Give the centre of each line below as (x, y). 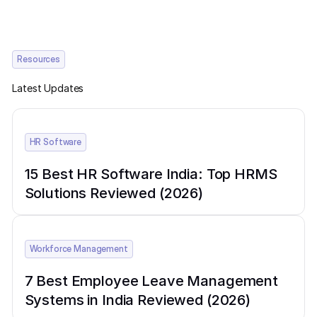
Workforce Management (79, 249)
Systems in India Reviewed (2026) (137, 300)
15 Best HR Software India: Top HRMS (151, 174)
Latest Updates (48, 88)
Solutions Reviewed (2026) (114, 193)
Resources (39, 59)
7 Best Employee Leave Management (151, 281)
